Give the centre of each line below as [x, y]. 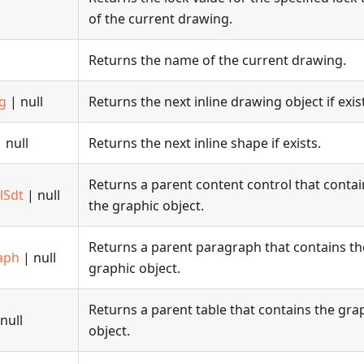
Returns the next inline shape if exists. [205, 143]
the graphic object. [146, 206]
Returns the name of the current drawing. [217, 60]
